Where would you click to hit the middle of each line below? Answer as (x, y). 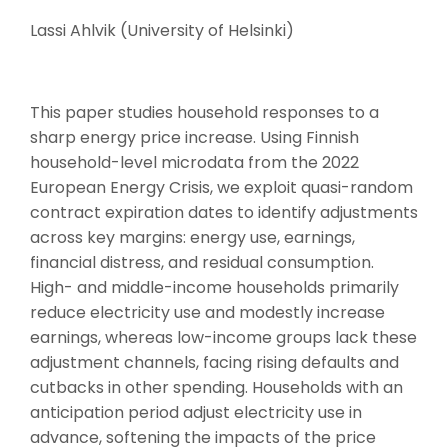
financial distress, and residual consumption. (202, 263)
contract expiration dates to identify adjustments (224, 213)
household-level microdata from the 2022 (194, 163)
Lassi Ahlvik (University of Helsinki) (162, 31)
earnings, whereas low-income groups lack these (223, 338)
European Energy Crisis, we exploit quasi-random (221, 188)
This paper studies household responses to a (204, 113)
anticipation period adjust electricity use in (196, 413)
